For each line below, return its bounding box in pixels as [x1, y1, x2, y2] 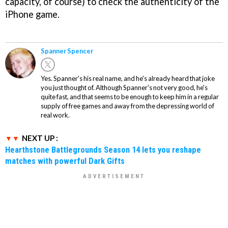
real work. [41, 110, 70, 119]
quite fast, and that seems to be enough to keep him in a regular [41, 92, 219, 101]
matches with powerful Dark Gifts [5, 155, 125, 166]
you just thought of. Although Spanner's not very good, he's [41, 83, 208, 92]
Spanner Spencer [41, 46, 93, 55]
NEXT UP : [22, 133, 58, 142]
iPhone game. [5, 9, 60, 20]
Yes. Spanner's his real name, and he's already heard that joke [41, 74, 215, 82]
